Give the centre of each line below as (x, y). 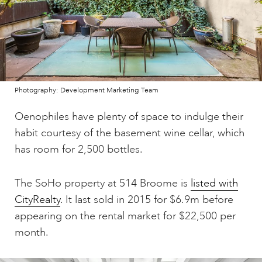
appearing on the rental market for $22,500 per (125, 216)
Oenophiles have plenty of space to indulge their (129, 117)
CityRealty (37, 200)
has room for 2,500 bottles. (79, 149)
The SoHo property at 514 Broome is (103, 183)
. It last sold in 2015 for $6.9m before (147, 200)
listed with (214, 183)
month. (32, 232)
